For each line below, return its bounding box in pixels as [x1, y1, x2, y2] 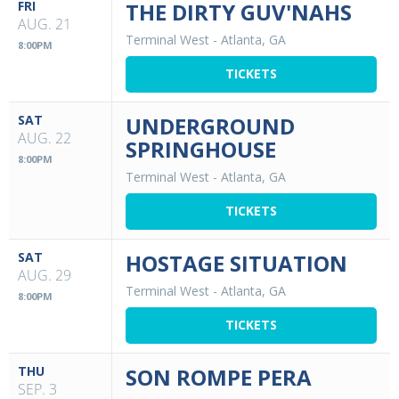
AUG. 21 [18, 13, 71, 34]
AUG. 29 [18, 265, 71, 285]
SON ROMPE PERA [126, 362, 312, 392]
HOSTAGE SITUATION [126, 248, 347, 278]
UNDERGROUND [126, 110, 295, 141]
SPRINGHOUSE [126, 134, 276, 164]
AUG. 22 [18, 127, 71, 148]
